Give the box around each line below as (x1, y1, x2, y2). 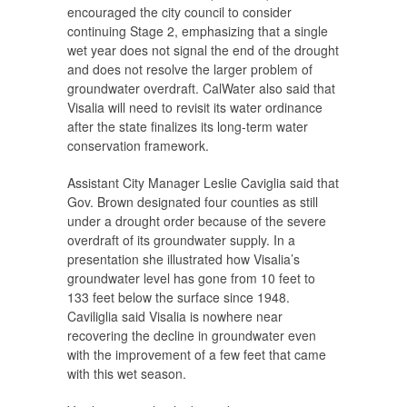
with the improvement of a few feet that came (67, 345, 326, 364)
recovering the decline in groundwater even (67, 326, 316, 345)
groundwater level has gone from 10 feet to (67, 269, 315, 288)
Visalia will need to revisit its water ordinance (67, 98, 323, 117)
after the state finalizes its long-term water (67, 117, 308, 136)
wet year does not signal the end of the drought (67, 41, 339, 60)
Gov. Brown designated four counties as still (67, 193, 318, 212)
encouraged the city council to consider (67, 3, 292, 22)
